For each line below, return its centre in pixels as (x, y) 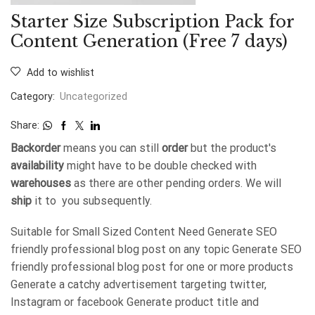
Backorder (36, 148)
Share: (25, 126)
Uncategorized (94, 97)
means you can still (111, 148)
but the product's (232, 148)
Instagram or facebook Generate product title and (135, 302)
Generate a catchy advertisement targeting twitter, (139, 284)
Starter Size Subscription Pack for (152, 22)
